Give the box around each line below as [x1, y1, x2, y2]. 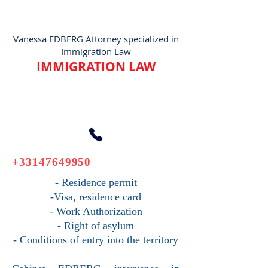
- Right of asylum [57, 220, 134, 232]
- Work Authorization [49, 205, 142, 217]
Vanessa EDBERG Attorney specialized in [13, 33, 179, 45]
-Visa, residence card [50, 191, 141, 203]
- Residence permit [54, 176, 137, 188]
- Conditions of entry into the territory [13, 234, 178, 246]
